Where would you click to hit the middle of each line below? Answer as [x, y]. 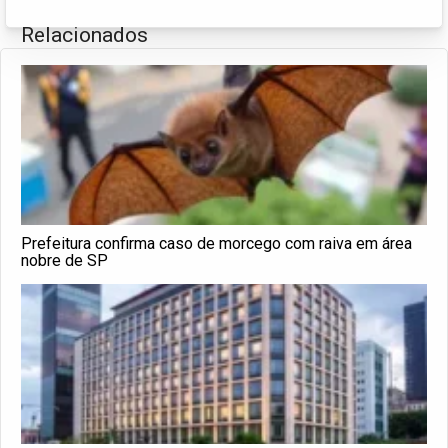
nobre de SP [64, 260]
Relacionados [84, 34]
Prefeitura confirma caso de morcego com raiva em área [216, 243]
